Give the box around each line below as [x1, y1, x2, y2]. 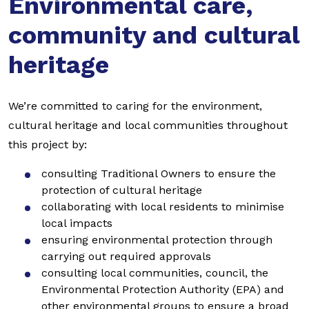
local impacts [41, 217, 112, 230]
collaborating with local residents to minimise [41, 200, 284, 213]
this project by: [8, 138, 87, 151]
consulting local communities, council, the [41, 266, 268, 279]
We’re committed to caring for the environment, [8, 99, 262, 112]
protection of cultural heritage [41, 183, 202, 197]
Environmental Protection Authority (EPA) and [41, 283, 284, 296]
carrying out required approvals [41, 250, 211, 263]
